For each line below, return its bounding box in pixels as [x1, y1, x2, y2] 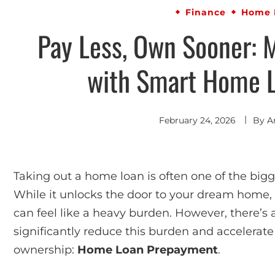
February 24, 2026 [158, 114, 236, 126]
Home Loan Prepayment [77, 242, 218, 257]
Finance [185, 7, 227, 18]
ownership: [14, 242, 77, 257]
